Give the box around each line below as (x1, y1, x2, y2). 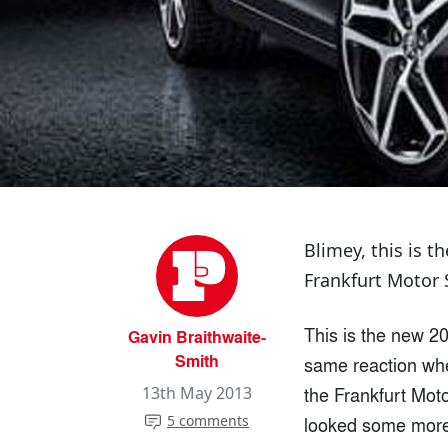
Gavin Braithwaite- (128, 325, 266, 349)
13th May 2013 (142, 382, 252, 405)
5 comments (167, 411, 249, 431)
